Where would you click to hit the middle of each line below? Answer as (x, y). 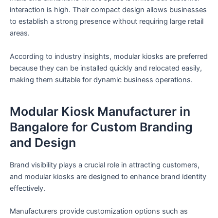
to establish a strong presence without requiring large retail (107, 22)
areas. (20, 33)
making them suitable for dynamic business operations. (101, 80)
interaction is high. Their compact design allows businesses (108, 10)
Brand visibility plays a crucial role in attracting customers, (105, 165)
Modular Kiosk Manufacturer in (100, 112)
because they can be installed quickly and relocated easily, (106, 68)
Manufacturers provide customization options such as (99, 211)
